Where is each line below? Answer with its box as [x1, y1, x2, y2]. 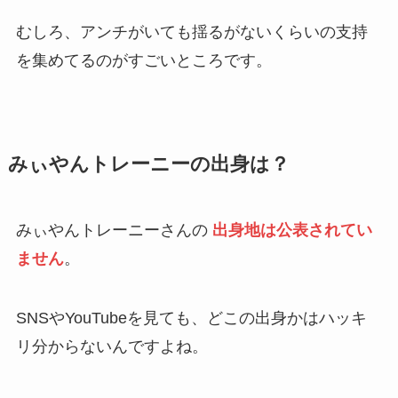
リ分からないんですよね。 [15, 338, 208, 356]
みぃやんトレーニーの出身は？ [7, 153, 290, 175]
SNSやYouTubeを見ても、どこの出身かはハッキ [15, 309, 367, 328]
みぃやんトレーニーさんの [15, 220, 212, 239]
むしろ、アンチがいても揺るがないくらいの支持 [15, 22, 368, 41]
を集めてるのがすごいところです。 [15, 51, 272, 69]
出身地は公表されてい [211, 220, 372, 239]
